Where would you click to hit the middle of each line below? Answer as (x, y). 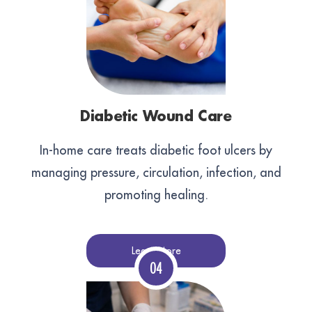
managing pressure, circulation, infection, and (156, 173)
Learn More (156, 251)
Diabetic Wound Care (156, 117)
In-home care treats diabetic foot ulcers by (156, 150)
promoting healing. (156, 195)
